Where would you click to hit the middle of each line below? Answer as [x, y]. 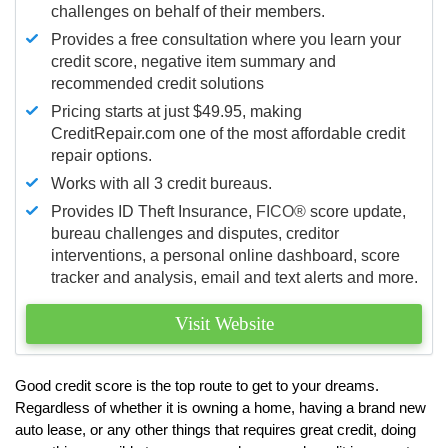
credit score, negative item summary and [193, 61]
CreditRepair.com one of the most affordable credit [228, 133]
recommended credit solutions [157, 83]
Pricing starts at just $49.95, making [176, 111]
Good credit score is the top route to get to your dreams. [197, 385]
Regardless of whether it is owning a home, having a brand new [220, 407]
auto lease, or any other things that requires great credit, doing [215, 429]
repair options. [101, 155]
